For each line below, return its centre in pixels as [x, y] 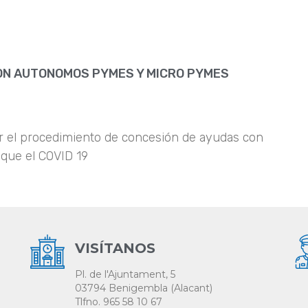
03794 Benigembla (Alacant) [143, 288]
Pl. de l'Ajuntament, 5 [125, 275]
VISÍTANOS [115, 249]
